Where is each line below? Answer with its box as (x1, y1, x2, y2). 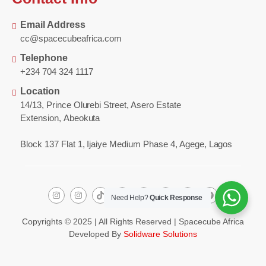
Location (20, 85, 60, 96)
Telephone (20, 52, 68, 63)
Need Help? (111, 194, 150, 202)
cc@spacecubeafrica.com (20, 33, 122, 43)
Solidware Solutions (123, 229, 197, 239)
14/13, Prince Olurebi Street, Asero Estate (20, 99, 181, 110)
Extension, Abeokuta (20, 112, 100, 123)
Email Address (20, 19, 85, 30)
